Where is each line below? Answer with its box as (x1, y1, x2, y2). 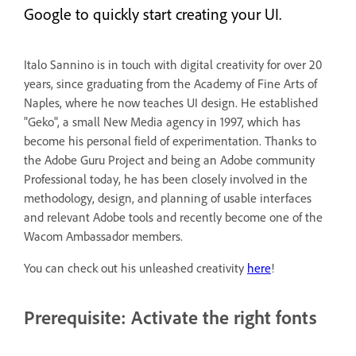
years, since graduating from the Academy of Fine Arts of (24, 75, 317, 91)
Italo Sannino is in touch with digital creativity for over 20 (24, 56, 322, 72)
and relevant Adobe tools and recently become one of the (24, 209, 323, 225)
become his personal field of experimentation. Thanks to (24, 133, 316, 149)
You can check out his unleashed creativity (24, 260, 247, 276)
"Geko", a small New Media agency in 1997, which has (24, 114, 300, 130)
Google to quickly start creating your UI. (24, 4, 281, 24)
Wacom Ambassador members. (24, 228, 186, 244)
